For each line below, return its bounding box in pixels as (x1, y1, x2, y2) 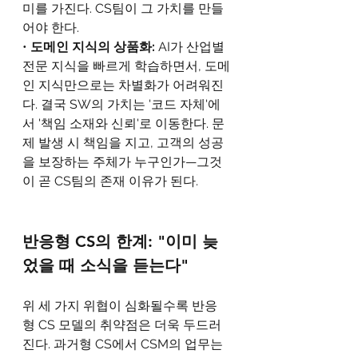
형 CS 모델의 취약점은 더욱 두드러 (22, 317, 221, 332)
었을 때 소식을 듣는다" (22, 256, 189, 275)
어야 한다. (22, 20, 79, 35)
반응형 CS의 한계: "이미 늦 (22, 232, 218, 251)
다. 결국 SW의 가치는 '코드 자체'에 (22, 97, 221, 112)
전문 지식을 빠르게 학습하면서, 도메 (22, 58, 230, 74)
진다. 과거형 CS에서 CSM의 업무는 (22, 336, 226, 352)
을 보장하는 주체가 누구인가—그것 (22, 154, 222, 169)
